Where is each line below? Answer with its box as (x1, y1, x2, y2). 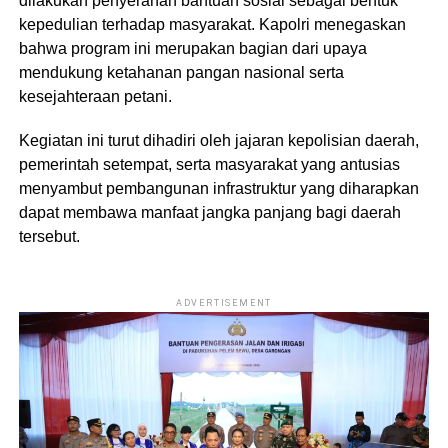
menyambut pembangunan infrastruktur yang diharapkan (18, 180, 419, 198)
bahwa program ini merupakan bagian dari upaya (18, 40, 367, 58)
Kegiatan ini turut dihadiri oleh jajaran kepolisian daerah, (18, 132, 419, 150)
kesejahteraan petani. (18, 88, 172, 106)
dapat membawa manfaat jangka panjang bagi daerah (18, 204, 401, 222)
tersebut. (18, 228, 80, 246)
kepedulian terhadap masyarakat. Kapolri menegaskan (18, 16, 406, 34)
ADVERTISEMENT (175, 298, 273, 309)
